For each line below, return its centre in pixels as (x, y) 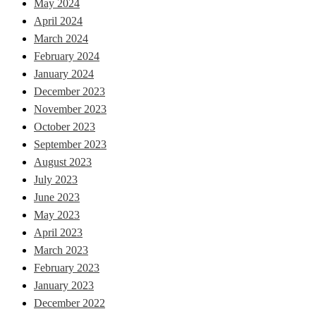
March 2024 (61, 39)
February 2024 (67, 56)
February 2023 (67, 268)
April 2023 (58, 233)
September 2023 (70, 145)
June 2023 (57, 197)
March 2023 (61, 250)
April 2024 (58, 21)
